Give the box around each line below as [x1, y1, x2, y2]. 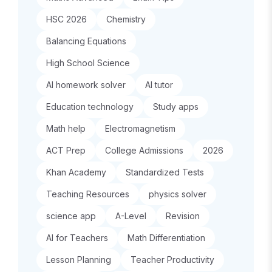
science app [46, 211, 96, 221]
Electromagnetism [105, 123, 175, 134]
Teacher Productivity [131, 254, 214, 265]
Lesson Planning [46, 254, 111, 265]
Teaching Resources [46, 189, 129, 199]
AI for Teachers [46, 233, 108, 243]
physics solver [149, 189, 206, 199]
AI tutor [145, 80, 173, 90]
